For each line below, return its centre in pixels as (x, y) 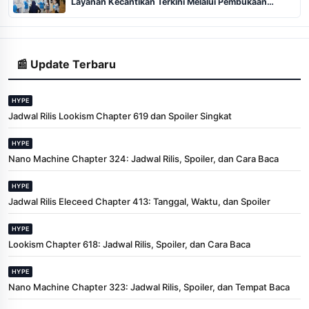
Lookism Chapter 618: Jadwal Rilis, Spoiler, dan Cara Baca (129, 244)
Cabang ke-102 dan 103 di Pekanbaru (149, 12)
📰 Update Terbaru (66, 64)
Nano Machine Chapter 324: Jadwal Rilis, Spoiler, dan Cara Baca (143, 158)
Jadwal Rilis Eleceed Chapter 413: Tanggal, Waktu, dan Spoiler (139, 201)
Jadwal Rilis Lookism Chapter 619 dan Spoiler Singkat (120, 116)
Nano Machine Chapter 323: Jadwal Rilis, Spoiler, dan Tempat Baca (149, 287)
